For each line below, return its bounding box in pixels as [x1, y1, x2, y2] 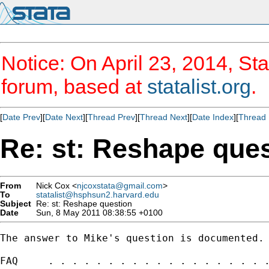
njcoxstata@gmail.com [77, 181, 163, 190]
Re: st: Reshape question [31, 199, 132, 208]
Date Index [192, 112, 234, 122]
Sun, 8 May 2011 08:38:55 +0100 [31, 208, 163, 217]
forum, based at [1, 75, 147, 98]
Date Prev [2, 112, 40, 122]
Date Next [45, 112, 83, 122]
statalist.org [147, 75, 251, 98]
